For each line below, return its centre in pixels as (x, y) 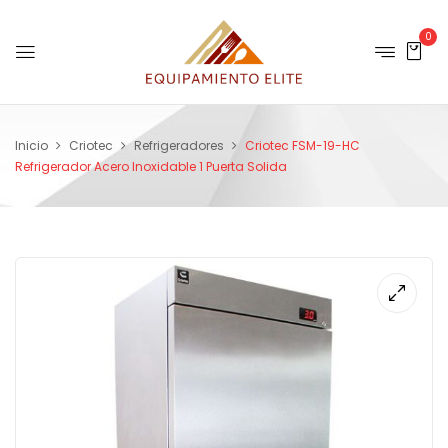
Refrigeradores (179, 145)
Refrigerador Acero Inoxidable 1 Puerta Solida (151, 166)
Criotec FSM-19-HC (302, 145)
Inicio (31, 145)
